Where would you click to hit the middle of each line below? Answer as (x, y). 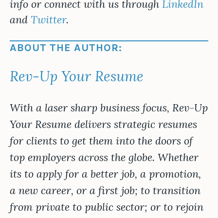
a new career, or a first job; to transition (105, 191)
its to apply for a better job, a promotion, (105, 174)
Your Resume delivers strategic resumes (103, 124)
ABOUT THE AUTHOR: (66, 48)
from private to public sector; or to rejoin (107, 207)
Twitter (48, 20)
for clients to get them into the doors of (101, 141)
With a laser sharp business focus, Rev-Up (109, 108)
